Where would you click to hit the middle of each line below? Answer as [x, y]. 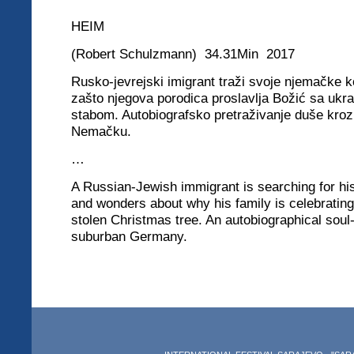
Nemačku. [101, 131]
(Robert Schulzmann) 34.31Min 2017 [183, 54]
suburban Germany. [129, 236]
